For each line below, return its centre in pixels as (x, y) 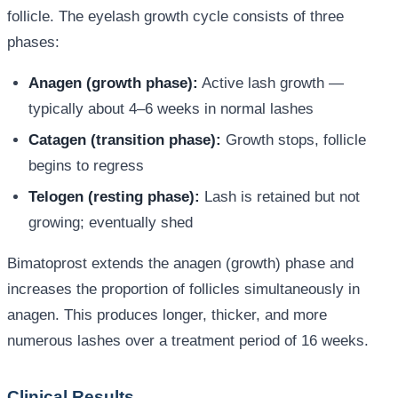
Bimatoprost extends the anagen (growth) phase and (180, 263)
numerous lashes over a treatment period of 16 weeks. (188, 340)
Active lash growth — (271, 83)
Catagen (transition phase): (125, 139)
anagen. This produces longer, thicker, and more (167, 314)
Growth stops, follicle (294, 139)
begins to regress (86, 165)
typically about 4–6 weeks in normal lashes (171, 108)
